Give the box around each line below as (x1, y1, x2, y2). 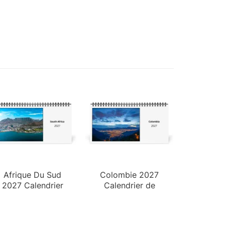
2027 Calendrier (2, 180, 63, 190)
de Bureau (13, 190, 52, 201)
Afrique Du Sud (4, 169, 62, 180)
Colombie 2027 (100, 169, 159, 180)
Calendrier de (103, 180, 155, 190)
